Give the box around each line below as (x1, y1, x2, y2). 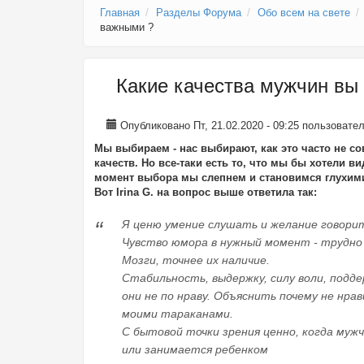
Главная (100, 6, 140, 19)
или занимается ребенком (122, 343, 268, 356)
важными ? (100, 20, 154, 33)
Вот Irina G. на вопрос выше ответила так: (94, 186, 317, 198)
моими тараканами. (122, 307, 233, 320)
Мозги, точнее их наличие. (122, 253, 270, 266)
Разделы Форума (156, 6, 241, 19)
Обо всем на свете (258, 6, 350, 19)
